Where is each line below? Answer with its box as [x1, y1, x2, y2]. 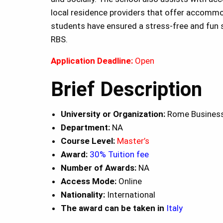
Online [116, 176, 142, 187]
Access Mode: [61, 176, 116, 187]
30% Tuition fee [90, 149, 149, 160]
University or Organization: [61, 109, 165, 119]
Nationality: [61, 190, 105, 200]
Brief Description [51, 78, 202, 102]
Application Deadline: [51, 56, 135, 66]
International [105, 190, 155, 200]
